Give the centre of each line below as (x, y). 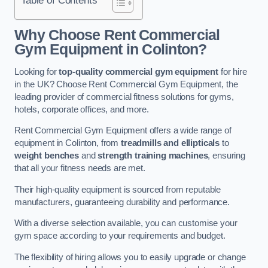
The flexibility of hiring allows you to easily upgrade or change (130, 257)
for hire (233, 71)
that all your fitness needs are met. (80, 168)
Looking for (37, 71)
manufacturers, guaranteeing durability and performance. (122, 202)
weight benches (47, 156)
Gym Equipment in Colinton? (111, 50)
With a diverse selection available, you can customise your (126, 223)
